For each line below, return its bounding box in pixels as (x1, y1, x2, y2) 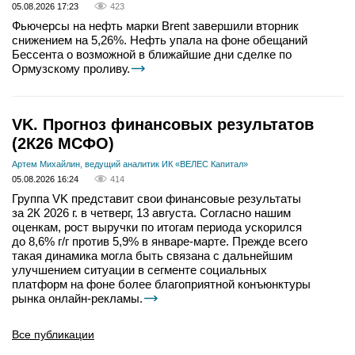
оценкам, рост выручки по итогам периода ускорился (12, 219, 302, 234)
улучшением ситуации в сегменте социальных (12, 262, 267, 277)
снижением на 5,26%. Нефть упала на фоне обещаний (12, 32, 307, 47)
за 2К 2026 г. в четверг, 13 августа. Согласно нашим (12, 205, 291, 219)
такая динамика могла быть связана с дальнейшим (12, 248, 292, 262)
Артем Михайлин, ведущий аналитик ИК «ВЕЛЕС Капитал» (12, 158, 248, 169)
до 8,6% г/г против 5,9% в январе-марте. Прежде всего (12, 234, 307, 248)
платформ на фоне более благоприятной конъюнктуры (12, 277, 311, 291)
